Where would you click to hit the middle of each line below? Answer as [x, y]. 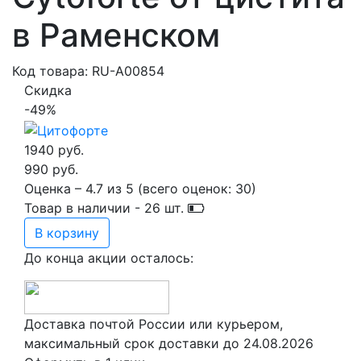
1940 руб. [54, 149]
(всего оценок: [185, 188]
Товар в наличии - [82, 207]
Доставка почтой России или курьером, [154, 324]
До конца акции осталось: [109, 257]
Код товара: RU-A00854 [88, 71]
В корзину [67, 232]
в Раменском [116, 35]
